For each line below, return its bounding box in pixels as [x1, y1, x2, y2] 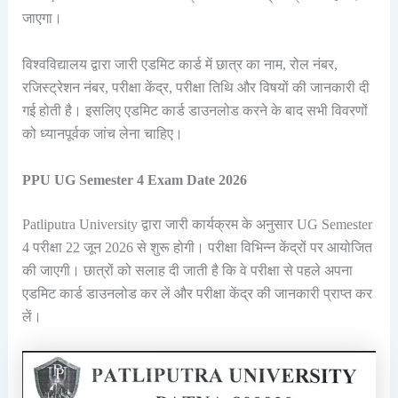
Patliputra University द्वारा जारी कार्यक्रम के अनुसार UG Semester [21, 216, 372, 232]
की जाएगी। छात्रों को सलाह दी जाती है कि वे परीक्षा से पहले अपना [21, 262, 353, 278]
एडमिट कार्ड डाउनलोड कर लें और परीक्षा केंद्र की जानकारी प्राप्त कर [21, 285, 372, 301]
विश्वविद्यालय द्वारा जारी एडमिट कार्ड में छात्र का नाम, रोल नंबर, [21, 56, 338, 72]
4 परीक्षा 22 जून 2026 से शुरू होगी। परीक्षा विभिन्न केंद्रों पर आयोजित [21, 239, 372, 255]
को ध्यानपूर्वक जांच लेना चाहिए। [21, 125, 183, 141]
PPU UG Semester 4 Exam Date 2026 [21, 171, 247, 187]
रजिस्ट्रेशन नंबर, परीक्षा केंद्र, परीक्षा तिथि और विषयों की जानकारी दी [21, 79, 370, 95]
